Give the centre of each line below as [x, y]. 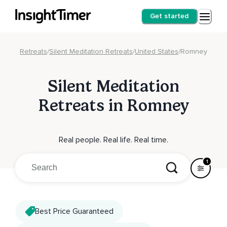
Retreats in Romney [113, 106]
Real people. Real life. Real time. [113, 140]
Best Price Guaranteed [74, 211]
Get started [169, 16]
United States [157, 51]
